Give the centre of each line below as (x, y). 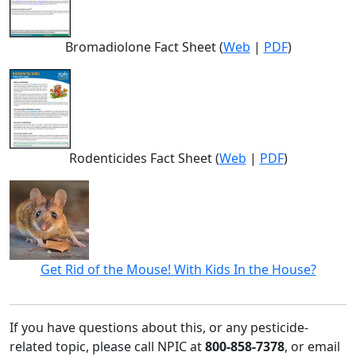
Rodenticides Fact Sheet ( (144, 159)
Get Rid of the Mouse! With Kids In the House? (178, 270)
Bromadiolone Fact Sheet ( (144, 47)
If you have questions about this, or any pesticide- (159, 328)
